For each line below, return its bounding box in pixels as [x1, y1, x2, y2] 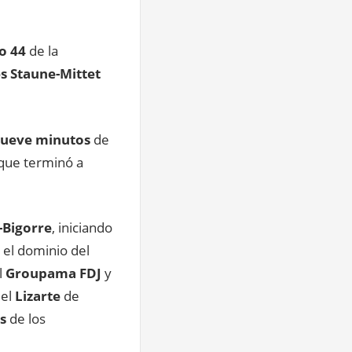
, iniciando [52, 218, 112, 237]
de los [9, 310, 46, 328]
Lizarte [15, 287, 64, 306]
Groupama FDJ [5, 264, 101, 283]
